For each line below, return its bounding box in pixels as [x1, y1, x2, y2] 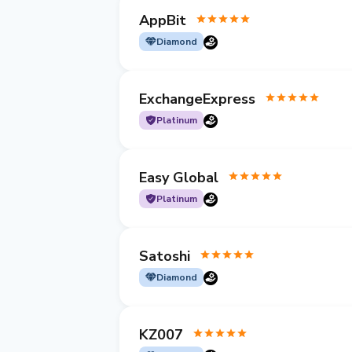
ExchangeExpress [139, 89, 255, 108]
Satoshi [139, 246, 190, 266]
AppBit [139, 10, 186, 30]
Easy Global [139, 167, 218, 187]
